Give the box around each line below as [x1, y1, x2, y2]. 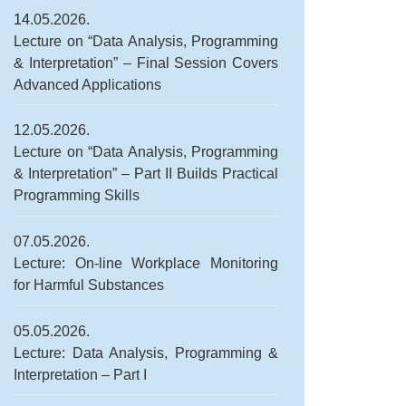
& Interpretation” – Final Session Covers [14, 54, 279, 71]
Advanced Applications [14, 76, 161, 92]
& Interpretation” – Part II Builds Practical [14, 166, 279, 182]
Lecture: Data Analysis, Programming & [14, 344, 279, 361]
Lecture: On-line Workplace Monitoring [14, 256, 279, 272]
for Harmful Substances [14, 277, 164, 294]
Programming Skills [14, 188, 140, 204]
